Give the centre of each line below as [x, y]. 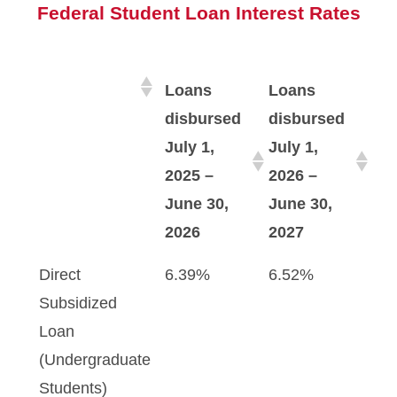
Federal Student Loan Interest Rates [196, 13]
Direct [60, 275]
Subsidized [78, 303]
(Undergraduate [95, 360]
